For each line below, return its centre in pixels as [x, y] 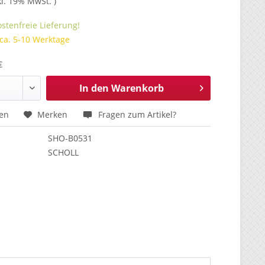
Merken [53, 114]
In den [94, 88]
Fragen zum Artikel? [138, 114]
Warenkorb [137, 88]
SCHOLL [64, 152]
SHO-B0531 [70, 138]
